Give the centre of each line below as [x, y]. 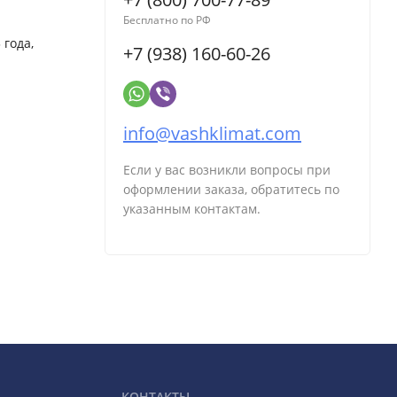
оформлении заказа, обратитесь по [231, 190]
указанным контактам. [192, 209]
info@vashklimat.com [212, 134]
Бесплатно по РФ [167, 20]
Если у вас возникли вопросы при [227, 170]
